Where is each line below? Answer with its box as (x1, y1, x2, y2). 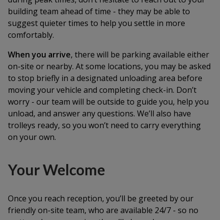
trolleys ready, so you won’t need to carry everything (8, 120, 201, 131)
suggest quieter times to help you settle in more (8, 18, 185, 28)
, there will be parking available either (71, 49, 209, 60)
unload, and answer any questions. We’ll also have (8, 108, 191, 119)
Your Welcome (8, 161, 105, 178)
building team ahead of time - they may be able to (8, 6, 190, 17)
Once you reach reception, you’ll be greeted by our (8, 193, 193, 204)
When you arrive (8, 49, 71, 60)
